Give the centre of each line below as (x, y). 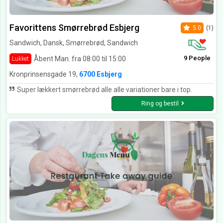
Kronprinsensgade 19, (44, 74)
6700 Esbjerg (101, 74)
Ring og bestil (160, 104)
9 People (197, 58)
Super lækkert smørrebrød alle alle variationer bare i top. (104, 90)
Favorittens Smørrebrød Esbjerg (74, 28)
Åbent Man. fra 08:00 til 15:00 (80, 58)
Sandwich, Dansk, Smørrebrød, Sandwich (74, 43)
